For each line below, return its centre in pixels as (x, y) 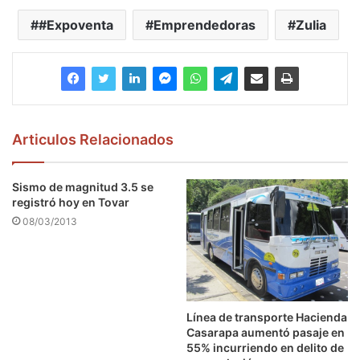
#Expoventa (76, 25)
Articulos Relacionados (93, 139)
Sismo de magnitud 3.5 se (83, 186)
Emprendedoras (204, 25)
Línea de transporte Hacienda (267, 317)
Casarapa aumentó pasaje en (266, 332)
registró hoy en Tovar (71, 202)
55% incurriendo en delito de (265, 347)
